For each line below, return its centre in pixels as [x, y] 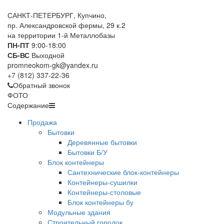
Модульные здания [79, 212]
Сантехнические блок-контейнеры [123, 172]
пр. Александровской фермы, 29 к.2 [66, 25]
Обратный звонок [41, 85]
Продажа [42, 122]
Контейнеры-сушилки [102, 182]
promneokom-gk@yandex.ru [53, 65]
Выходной [47, 55]
